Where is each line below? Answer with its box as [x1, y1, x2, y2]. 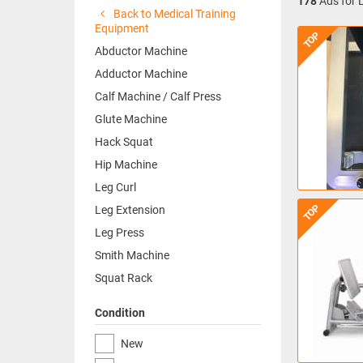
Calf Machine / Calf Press [95, 90, 221, 103]
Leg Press [95, 226, 144, 239]
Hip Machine [95, 158, 157, 171]
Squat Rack [95, 271, 152, 284]
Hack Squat [95, 135, 153, 148]
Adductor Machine [95, 67, 187, 80]
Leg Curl [95, 181, 136, 194]
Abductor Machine [95, 45, 187, 58]
